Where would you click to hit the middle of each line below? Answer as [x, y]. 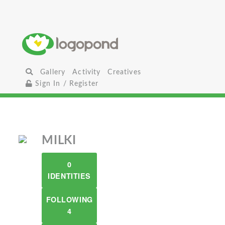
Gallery [53, 72]
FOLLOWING [69, 199]
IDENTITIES [69, 176]
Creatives [124, 72]
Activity [87, 72]
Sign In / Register [66, 84]
